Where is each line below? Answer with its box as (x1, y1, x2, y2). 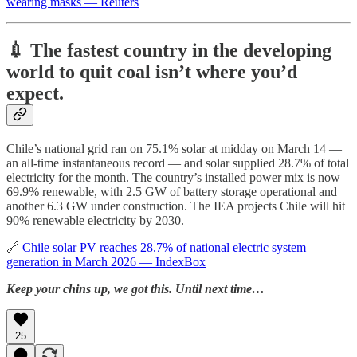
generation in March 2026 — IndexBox (6, 254, 206, 269)
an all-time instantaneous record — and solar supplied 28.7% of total (6, 155, 349, 170)
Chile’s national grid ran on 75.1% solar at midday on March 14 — (6, 141, 342, 155)
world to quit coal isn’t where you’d (6, 61, 297, 82)
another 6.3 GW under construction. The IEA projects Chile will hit (6, 198, 345, 213)
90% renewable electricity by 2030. (6, 213, 184, 227)
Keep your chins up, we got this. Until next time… (6, 281, 265, 296)
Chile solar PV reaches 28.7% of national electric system (22, 240, 306, 254)
